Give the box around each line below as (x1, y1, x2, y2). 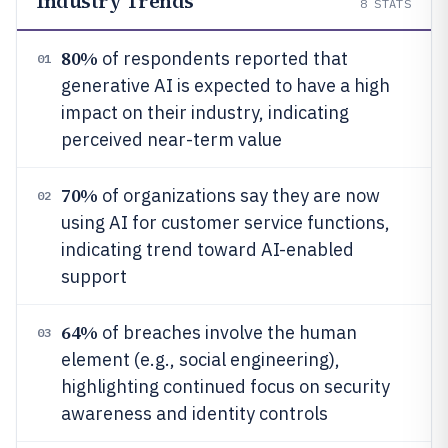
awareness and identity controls (61, 402, 328, 425)
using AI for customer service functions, (61, 211, 390, 234)
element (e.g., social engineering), (61, 348, 340, 371)
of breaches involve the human (97, 321, 357, 344)
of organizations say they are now (97, 184, 380, 207)
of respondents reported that (97, 47, 348, 70)
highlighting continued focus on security (61, 375, 390, 398)
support (61, 265, 127, 288)
